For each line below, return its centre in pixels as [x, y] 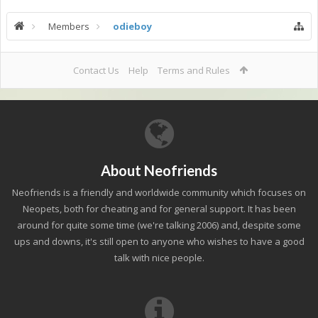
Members [69, 26]
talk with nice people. [159, 258]
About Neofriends [159, 170]
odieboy [132, 26]
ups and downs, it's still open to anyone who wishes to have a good [159, 241]
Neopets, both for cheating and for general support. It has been [159, 209]
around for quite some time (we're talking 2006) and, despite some [159, 225]
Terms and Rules [193, 70]
